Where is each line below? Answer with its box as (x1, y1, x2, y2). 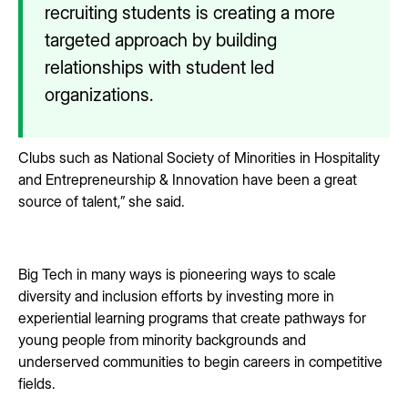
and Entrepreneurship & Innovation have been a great (18, 169, 357, 189)
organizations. (45, 83, 153, 106)
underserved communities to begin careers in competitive (18, 352, 382, 371)
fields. (18, 373, 56, 393)
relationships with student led (45, 56, 274, 78)
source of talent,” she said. (18, 191, 185, 210)
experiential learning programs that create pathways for (18, 308, 366, 327)
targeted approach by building (45, 28, 277, 51)
